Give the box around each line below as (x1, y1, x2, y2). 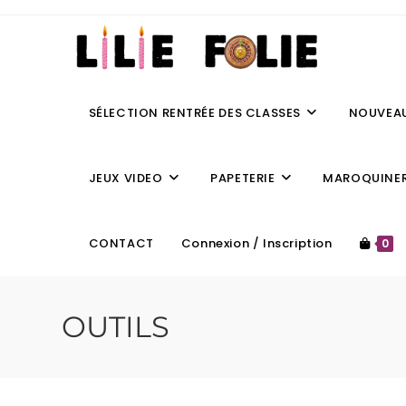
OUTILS (61, 309, 169, 344)
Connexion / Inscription (180, 235, 333, 252)
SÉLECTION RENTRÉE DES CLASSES (88, 104, 301, 121)
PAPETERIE (210, 169, 275, 187)
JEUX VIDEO (88, 169, 163, 187)
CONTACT (88, 235, 154, 252)
